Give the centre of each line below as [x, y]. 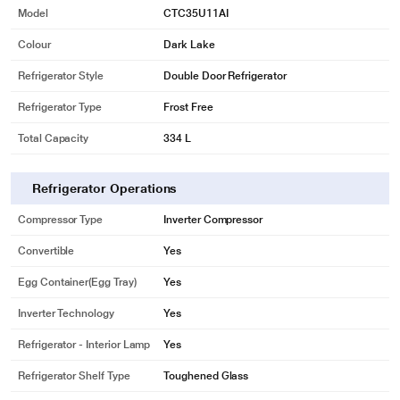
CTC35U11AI [196, 13]
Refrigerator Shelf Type [74, 376]
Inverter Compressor [213, 220]
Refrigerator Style [61, 76]
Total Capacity [54, 138]
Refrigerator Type [60, 107]
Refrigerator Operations [105, 188]
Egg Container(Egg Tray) [77, 282]
